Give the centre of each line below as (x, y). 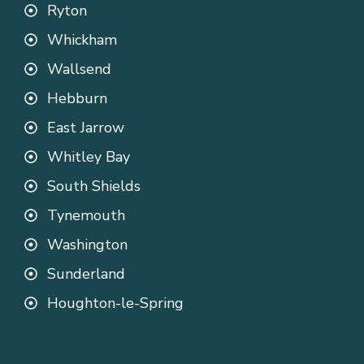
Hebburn (77, 99)
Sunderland (86, 274)
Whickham (82, 40)
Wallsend (79, 69)
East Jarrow (86, 128)
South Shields (94, 186)
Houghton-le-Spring (115, 303)
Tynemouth (86, 216)
